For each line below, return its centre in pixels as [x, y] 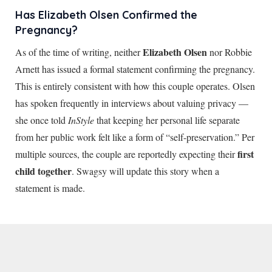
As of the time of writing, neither [79, 52]
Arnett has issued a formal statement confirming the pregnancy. [135, 69]
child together [43, 171]
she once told [42, 120]
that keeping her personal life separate [167, 120]
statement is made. [50, 188]
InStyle [81, 120]
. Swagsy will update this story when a [145, 171]
